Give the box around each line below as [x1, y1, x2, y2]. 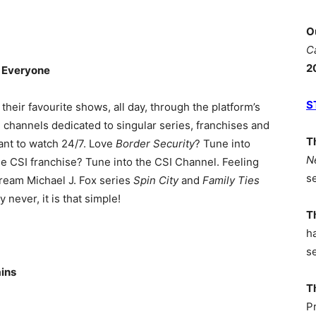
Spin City [133, 174, 178, 187]
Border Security [116, 137, 195, 150]
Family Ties [202, 174, 260, 187]
